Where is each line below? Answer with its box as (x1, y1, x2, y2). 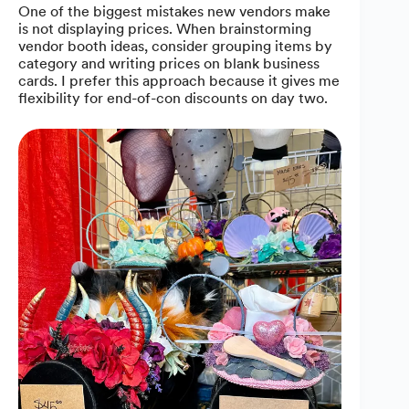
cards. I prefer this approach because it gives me (18, 72, 340, 90)
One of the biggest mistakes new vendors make (18, 3, 330, 21)
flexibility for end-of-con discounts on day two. (18, 89, 328, 108)
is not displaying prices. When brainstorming (18, 20, 311, 38)
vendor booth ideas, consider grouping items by (18, 37, 332, 56)
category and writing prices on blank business (18, 55, 320, 73)
